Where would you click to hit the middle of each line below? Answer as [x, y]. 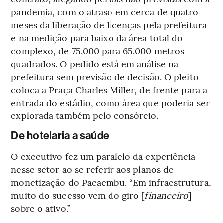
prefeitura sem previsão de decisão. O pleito [105, 77]
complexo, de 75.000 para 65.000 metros [98, 51]
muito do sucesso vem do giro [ [78, 195]
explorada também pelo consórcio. [85, 115]
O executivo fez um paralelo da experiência [103, 156]
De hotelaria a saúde [60, 136]
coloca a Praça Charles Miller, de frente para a [109, 90]
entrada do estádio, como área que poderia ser [110, 103]
